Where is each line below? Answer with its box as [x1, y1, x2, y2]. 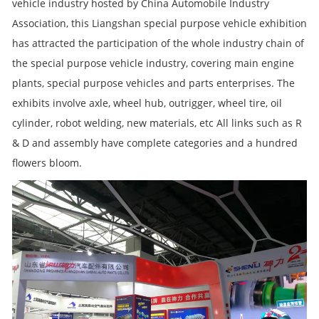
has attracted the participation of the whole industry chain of [12, 36, 304, 50]
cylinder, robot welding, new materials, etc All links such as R [12, 115, 302, 130]
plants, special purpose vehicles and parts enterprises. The [12, 75, 295, 90]
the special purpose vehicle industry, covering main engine [12, 56, 294, 70]
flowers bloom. [12, 155, 82, 169]
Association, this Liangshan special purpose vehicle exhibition [12, 16, 307, 30]
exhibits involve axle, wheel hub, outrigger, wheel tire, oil [12, 95, 282, 110]
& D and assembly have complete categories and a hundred [12, 135, 298, 150]
